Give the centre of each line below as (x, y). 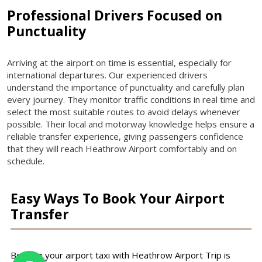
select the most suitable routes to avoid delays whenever (124, 111)
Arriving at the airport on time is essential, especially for (119, 62)
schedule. (26, 161)
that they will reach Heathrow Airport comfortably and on (122, 148)
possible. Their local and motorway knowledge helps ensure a (131, 124)
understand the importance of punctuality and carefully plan (126, 87)
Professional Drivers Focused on (115, 15)
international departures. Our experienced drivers (107, 75)
